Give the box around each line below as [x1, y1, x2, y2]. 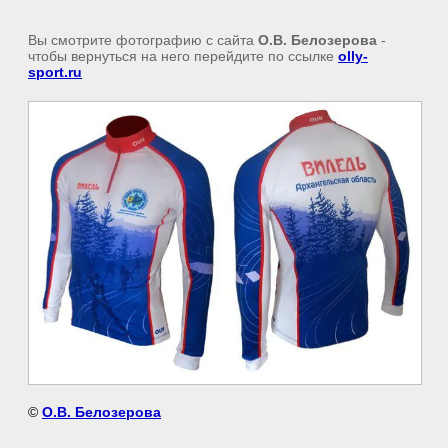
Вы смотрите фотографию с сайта [28, 32, 258, 48]
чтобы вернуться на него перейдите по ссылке [28, 48, 338, 64]
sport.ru [28, 64, 82, 80]
